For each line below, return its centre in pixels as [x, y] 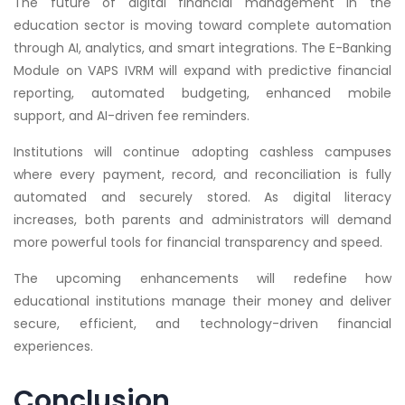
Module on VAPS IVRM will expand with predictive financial [202, 70]
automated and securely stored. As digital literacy [202, 197]
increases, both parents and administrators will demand [202, 219]
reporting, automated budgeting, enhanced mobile [202, 93]
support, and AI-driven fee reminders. [132, 115]
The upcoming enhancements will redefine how [202, 278]
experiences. [53, 346]
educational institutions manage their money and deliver [202, 301]
